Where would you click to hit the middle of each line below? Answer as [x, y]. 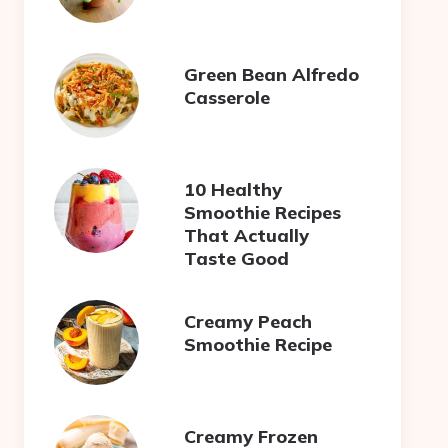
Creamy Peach [248, 321]
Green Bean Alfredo [272, 74]
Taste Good [237, 258]
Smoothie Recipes [263, 212]
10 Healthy [233, 189]
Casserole [227, 97]
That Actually [247, 235]
